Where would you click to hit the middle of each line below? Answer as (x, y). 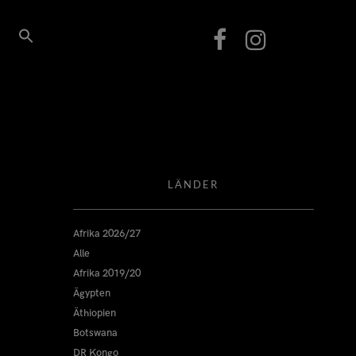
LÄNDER (193, 184)
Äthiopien (94, 313)
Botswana (95, 333)
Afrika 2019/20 (106, 273)
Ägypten (91, 293)
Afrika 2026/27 (106, 234)
